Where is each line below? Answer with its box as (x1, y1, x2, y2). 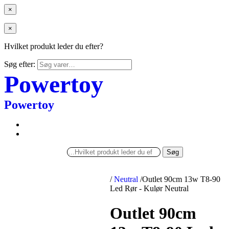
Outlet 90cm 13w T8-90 (142, 175, 221, 184)
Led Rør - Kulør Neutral (110, 184, 189, 193)
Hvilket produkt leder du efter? (4, 42, 103, 51)
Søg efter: (4, 60, 35, 68)
